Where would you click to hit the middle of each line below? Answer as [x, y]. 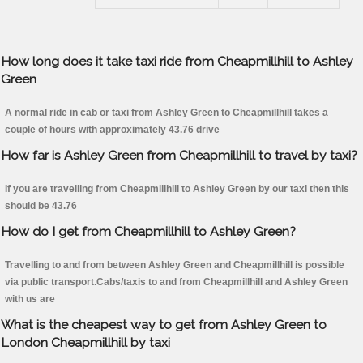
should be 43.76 [41, 206]
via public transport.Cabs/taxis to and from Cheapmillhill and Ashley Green [176, 282]
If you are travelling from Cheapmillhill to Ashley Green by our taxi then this [177, 189]
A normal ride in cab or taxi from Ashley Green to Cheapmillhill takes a [167, 113]
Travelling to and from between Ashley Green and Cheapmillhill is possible [175, 265]
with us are [30, 299]
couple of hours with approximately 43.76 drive [112, 130]
